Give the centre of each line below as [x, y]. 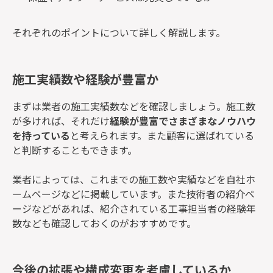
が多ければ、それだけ [61, 120]
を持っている [41, 135]
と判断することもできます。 [75, 150]
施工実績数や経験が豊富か [85, 79]
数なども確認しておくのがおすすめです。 [104, 223]
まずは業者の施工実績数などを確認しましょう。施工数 [134, 106]
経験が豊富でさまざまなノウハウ [183, 120]
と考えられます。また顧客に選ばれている [162, 135]
